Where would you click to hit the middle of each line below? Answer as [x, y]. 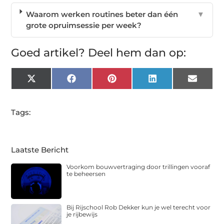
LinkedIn [173, 82]
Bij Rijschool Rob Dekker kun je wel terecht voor [139, 207]
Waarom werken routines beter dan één [102, 14]
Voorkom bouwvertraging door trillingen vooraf [138, 167]
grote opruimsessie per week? [83, 25]
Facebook [94, 82]
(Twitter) [51, 89]
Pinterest [133, 82]
